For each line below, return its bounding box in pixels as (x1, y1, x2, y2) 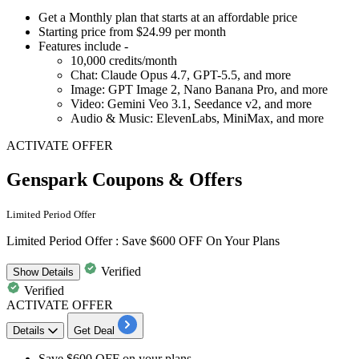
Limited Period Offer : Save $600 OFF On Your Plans (6, 233, 280, 248)
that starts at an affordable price (140, 10, 297, 24)
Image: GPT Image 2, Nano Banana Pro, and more (71, 82, 328, 96)
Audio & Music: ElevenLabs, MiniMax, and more (71, 111, 324, 125)
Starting (38, 24, 81, 38)
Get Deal (74, 324, 115, 337)
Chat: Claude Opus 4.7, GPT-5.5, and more (71, 67, 291, 82)
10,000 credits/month (71, 53, 177, 67)
